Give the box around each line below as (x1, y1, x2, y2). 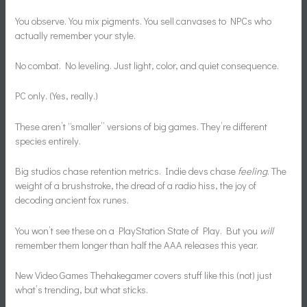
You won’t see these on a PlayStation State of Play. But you (15, 223, 260, 237)
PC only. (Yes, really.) (15, 89, 99, 103)
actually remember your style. (15, 28, 136, 42)
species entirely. (15, 134, 82, 147)
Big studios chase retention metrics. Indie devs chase (15, 164, 238, 178)
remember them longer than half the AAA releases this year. (15, 238, 259, 251)
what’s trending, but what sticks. (15, 282, 149, 296)
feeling (238, 164, 268, 178)
